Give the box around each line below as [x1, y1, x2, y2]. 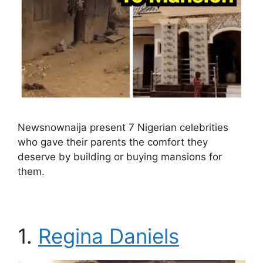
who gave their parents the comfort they [18, 136, 208, 149]
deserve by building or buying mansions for [18, 151, 222, 163]
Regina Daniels [38, 224, 179, 249]
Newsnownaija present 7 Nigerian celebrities [18, 122, 228, 134]
